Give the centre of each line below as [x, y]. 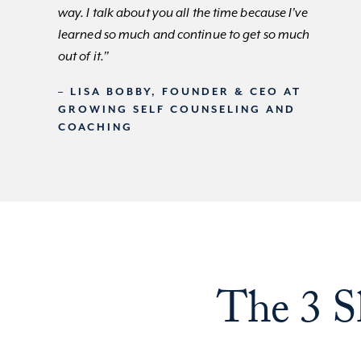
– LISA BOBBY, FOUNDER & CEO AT [179, 93]
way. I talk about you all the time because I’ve [183, 14]
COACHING [95, 128]
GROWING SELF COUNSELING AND [176, 110]
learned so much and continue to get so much [184, 35]
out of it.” [83, 57]
